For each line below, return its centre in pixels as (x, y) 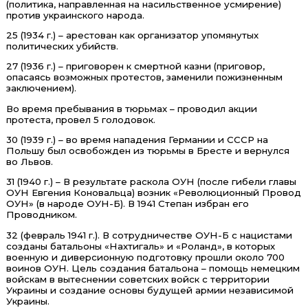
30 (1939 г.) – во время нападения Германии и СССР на (137, 139)
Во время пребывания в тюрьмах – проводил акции (131, 108)
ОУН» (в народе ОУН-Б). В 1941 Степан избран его (127, 204)
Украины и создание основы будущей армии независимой (150, 290)
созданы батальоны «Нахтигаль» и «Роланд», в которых (140, 246)
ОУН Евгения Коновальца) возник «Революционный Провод (153, 193)
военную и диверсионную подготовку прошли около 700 (145, 257)
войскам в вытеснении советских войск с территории (137, 279)
